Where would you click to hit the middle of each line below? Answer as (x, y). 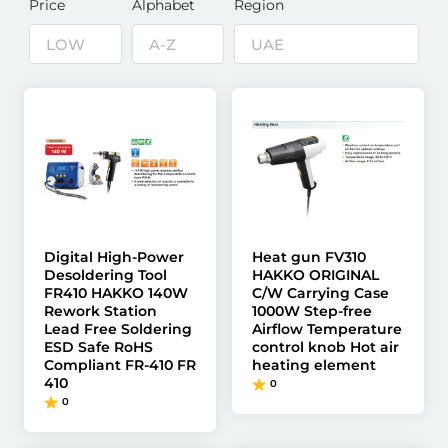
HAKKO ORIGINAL (315, 275)
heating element (314, 365)
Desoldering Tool (105, 275)
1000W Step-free (312, 311)
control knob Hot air (325, 347)
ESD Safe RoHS (98, 347)
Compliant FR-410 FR (120, 365)
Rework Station (100, 311)
